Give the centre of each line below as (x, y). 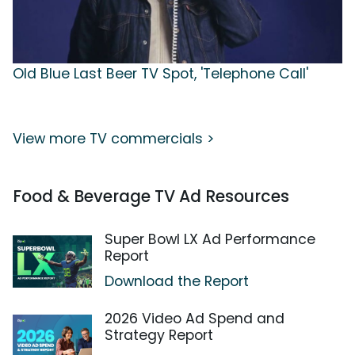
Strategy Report (159, 335)
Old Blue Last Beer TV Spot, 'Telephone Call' (160, 73)
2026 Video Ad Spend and (195, 318)
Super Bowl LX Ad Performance (210, 239)
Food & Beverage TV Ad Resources (151, 196)
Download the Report (177, 281)
